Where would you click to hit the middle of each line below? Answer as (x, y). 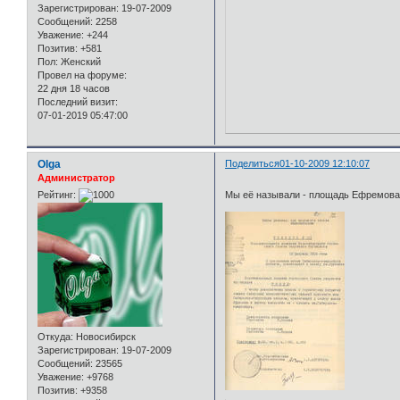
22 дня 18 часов (74, 88)
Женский (79, 62)
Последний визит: (78, 102)
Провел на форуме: (82, 75)
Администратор (76, 177)
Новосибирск (104, 337)
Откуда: (55, 337)
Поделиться (253, 163)
